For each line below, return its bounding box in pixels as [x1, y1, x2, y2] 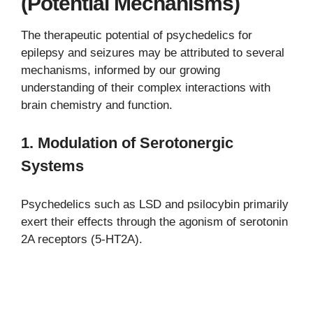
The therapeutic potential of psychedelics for [21, 28, 252, 42]
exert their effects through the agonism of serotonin [21, 215, 288, 229]
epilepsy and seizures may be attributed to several [21, 45, 284, 59]
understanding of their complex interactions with [21, 80, 270, 94]
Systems [21, 157, 84, 175]
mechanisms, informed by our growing [21, 63, 220, 77]
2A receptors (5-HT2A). [21, 233, 143, 247]
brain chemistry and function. [21, 98, 173, 112]
